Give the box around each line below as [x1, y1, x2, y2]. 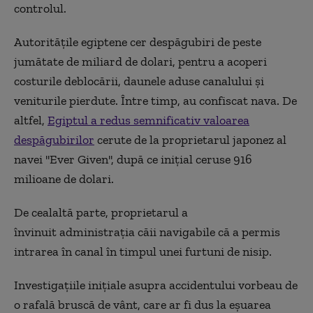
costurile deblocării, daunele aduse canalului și [14, 73, 264, 89]
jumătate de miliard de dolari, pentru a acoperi [14, 53, 267, 69]
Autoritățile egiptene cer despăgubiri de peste [14, 34, 261, 50]
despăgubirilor [14, 131, 94, 147]
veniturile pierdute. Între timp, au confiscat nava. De [14, 92, 297, 108]
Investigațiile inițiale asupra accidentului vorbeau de [14, 277, 298, 293]
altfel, [14, 112, 48, 128]
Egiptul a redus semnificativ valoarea [48, 112, 249, 128]
